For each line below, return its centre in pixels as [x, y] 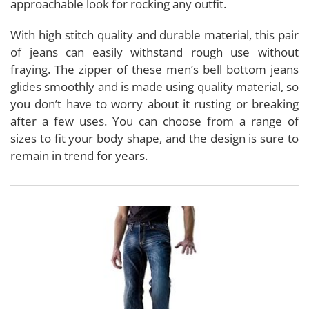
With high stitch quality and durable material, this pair [154, 34]
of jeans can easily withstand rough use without [154, 52]
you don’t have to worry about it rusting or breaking [154, 103]
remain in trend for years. [80, 155]
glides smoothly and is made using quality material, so [154, 86]
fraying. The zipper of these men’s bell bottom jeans [154, 69]
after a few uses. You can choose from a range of [154, 121]
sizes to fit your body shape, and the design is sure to [154, 138]
